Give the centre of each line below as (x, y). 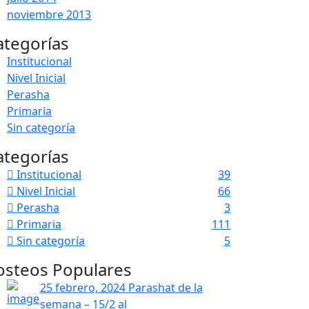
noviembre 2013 (49, 14)
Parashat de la (165, 287)
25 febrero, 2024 (82, 287)
